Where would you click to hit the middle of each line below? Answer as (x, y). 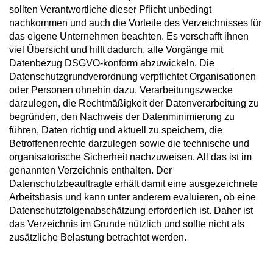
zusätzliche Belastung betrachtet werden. (98, 237)
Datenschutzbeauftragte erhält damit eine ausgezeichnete (133, 183)
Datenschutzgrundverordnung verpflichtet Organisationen (133, 76)
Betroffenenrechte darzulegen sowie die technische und (129, 143)
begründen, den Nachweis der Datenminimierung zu (122, 116)
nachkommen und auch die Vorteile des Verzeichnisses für (135, 23)
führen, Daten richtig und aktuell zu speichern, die (116, 130)
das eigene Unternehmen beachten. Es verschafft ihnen (129, 36)
